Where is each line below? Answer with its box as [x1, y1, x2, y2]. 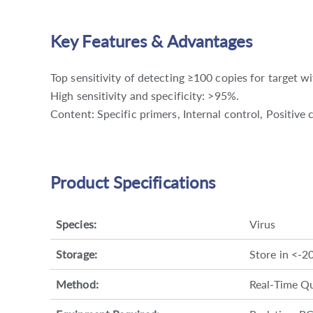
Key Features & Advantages [50, 30, 253, 51]
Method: [56, 277, 99, 291]
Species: [56, 217, 96, 231]
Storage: [56, 247, 97, 261]
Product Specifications [50, 171, 216, 192]
